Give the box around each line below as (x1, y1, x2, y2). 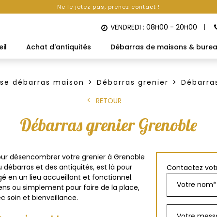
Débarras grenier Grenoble (20, 114, 197, 136)
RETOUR (95, 96, 122, 106)
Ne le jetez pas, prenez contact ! (57, 3, 160, 11)
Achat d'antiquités (26, 42, 91, 52)
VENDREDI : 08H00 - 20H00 (110, 22, 197, 32)
